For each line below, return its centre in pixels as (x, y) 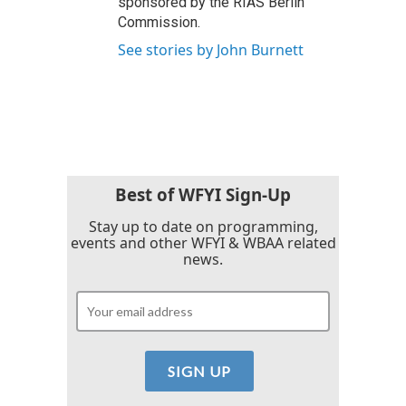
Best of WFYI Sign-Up (203, 195)
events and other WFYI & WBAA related (203, 243)
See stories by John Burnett (211, 50)
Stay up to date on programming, (203, 227)
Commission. (159, 23)
